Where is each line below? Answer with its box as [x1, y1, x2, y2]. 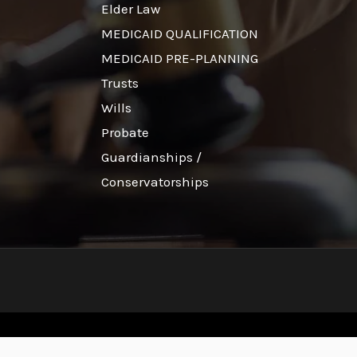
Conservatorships [100, 173, 209, 190]
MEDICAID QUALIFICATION [100, 25, 258, 41]
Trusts [100, 74, 139, 91]
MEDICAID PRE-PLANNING [100, 49, 258, 66]
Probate [100, 124, 149, 140]
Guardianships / [100, 148, 202, 165]
